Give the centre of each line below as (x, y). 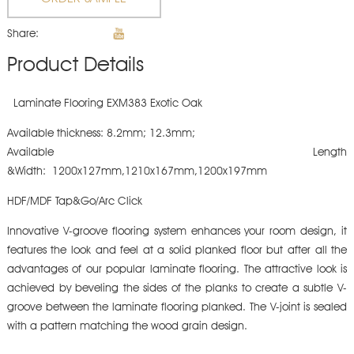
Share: (23, 34)
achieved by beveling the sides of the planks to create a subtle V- (177, 289)
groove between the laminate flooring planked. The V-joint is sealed (177, 308)
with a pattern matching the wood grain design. (127, 327)
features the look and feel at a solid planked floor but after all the (177, 251)
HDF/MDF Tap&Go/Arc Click (74, 202)
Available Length (177, 153)
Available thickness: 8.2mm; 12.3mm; (101, 134)
